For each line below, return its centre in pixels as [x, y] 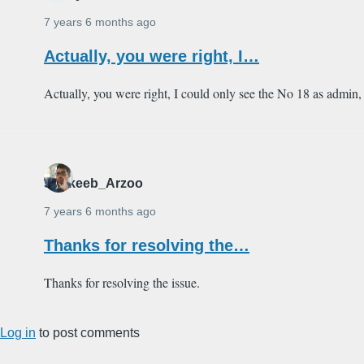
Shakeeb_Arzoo [93, 184]
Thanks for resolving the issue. [122, 283]
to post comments [88, 333]
